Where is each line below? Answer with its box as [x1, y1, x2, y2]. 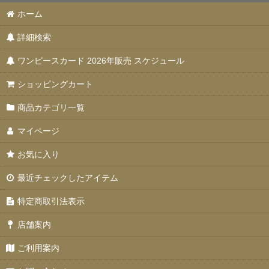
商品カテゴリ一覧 [17, 103, 85, 112]
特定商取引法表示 [17, 196, 85, 206]
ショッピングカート [17, 79, 94, 89]
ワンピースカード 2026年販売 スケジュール [17, 56, 185, 65]
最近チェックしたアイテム [17, 173, 119, 183]
